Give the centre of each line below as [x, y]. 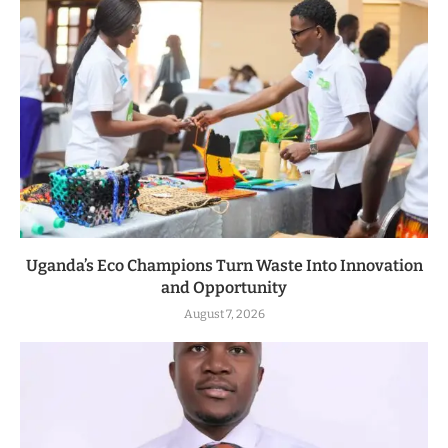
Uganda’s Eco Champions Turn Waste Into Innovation [224, 265]
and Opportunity [224, 287]
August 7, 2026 [224, 313]
